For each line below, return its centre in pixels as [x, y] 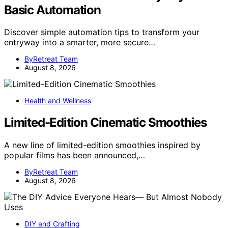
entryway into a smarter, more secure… [80, 42]
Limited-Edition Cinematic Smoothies [105, 123]
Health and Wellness [58, 101]
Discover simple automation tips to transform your [102, 32]
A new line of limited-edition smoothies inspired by [102, 145]
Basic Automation [52, 10]
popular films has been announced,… [75, 155]
